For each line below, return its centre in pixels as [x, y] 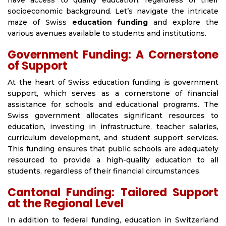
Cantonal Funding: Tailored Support [113, 193]
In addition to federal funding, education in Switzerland [113, 220]
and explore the [183, 22]
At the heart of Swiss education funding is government [113, 82]
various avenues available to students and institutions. [107, 34]
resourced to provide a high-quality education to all [113, 160]
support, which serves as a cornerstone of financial [113, 94]
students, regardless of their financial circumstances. [104, 171]
